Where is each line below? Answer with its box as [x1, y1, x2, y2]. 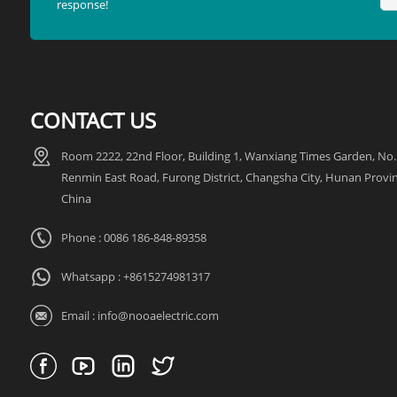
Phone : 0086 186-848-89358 [60, 230, 206, 246]
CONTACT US [29, 105, 156, 136]
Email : [60, 307, 97, 324]
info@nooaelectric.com [97, 307, 219, 324]
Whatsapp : [60, 269, 123, 285]
